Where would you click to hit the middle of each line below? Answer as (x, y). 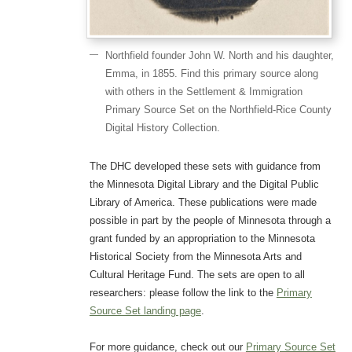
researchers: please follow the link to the (183, 293)
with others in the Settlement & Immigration (203, 91)
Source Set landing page (145, 311)
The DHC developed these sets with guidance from (205, 167)
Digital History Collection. (162, 127)
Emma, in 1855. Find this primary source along (211, 73)
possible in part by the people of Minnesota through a (210, 221)
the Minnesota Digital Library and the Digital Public (204, 185)
